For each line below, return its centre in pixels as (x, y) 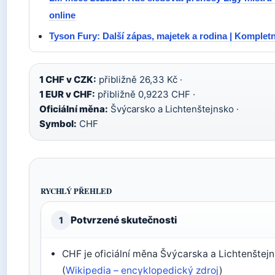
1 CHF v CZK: (68, 79)
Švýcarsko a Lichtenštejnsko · (173, 109)
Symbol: (58, 124)
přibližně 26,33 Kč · (139, 79)
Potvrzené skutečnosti (124, 220)
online (62, 15)
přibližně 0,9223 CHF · (145, 94)
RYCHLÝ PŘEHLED (76, 191)
